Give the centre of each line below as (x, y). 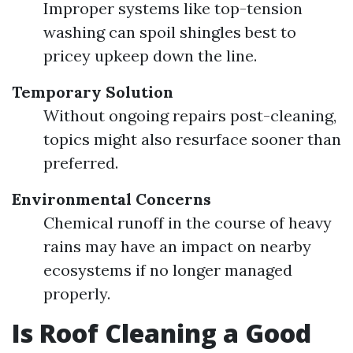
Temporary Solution (93, 92)
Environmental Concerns (111, 199)
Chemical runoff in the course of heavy (188, 223)
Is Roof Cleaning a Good (162, 333)
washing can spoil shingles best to (170, 32)
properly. (77, 294)
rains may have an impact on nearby (177, 246)
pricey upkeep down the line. (150, 56)
